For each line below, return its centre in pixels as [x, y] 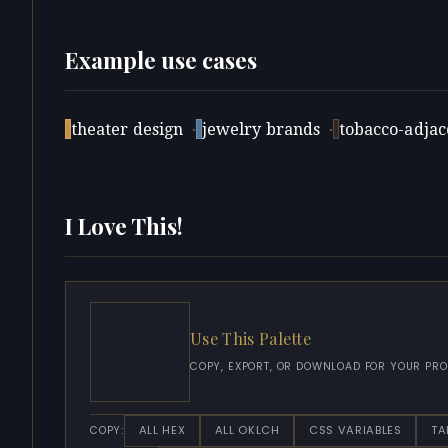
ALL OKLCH [247, 430]
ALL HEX [162, 430]
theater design [127, 129]
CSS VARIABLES [355, 430]
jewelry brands [261, 129]
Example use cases [161, 59]
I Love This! [124, 225]
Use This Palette [251, 339]
